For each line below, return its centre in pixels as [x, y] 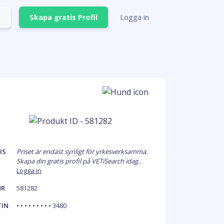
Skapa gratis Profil [63, 17]
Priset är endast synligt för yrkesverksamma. [82, 151]
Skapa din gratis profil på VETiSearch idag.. [79, 161]
